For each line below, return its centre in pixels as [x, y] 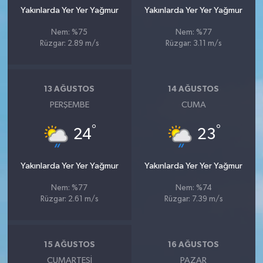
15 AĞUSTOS [69, 245]
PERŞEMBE [69, 105]
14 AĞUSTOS [194, 89]
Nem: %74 [193, 188]
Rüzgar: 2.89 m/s [69, 44]
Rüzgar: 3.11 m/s [193, 44]
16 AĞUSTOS [194, 245]
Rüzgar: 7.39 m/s [193, 199]
